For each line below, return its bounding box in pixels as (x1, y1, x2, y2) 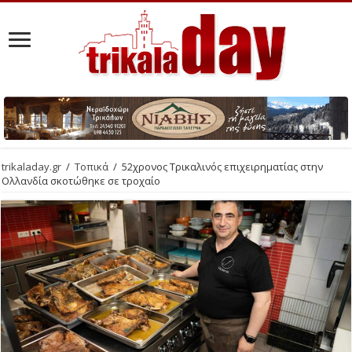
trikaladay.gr (2, 159, 62, 174)
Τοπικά (75, 159, 109, 174)
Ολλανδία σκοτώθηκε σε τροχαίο (2, 173, 161, 188)
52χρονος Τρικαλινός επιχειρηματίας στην (122, 159, 324, 174)
